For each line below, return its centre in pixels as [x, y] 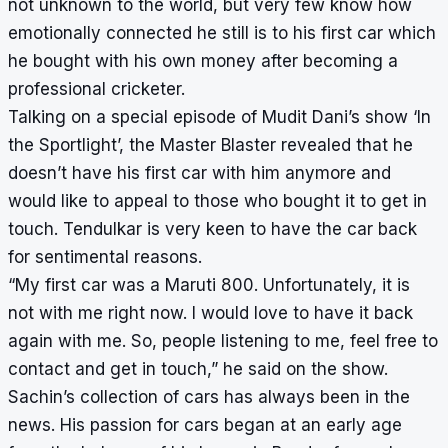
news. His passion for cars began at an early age [205, 425]
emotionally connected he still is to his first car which [222, 33]
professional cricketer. [96, 89]
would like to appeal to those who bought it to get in [217, 201]
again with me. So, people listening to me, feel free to [223, 341]
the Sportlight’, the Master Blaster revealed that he [210, 145]
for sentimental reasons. [105, 257]
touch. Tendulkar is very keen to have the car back [212, 229]
